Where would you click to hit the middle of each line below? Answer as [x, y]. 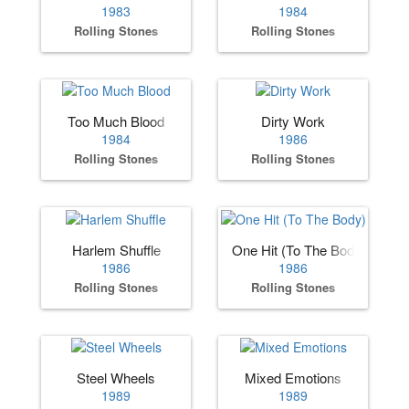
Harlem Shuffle [116, 249]
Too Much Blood [116, 121]
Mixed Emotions [293, 377]
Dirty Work [293, 121]
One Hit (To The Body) [299, 249]
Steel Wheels [116, 377]
